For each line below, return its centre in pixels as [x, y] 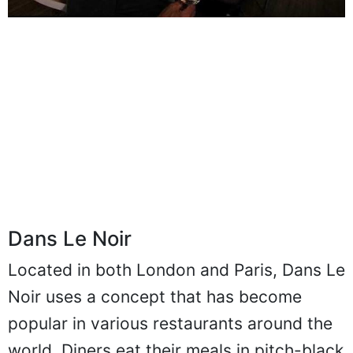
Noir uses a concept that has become [155, 313]
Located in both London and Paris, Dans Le [176, 286]
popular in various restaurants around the [170, 340]
